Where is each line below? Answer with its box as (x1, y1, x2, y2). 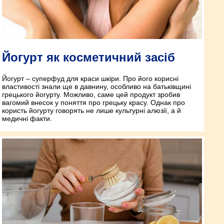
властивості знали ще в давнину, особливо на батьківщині (2, 82, 191, 91)
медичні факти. (2, 114, 52, 123)
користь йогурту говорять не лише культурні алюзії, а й (2, 106, 181, 115)
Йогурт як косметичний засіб (2, 50, 175, 64)
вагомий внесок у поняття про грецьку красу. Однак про (2, 98, 185, 107)
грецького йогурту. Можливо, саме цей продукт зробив (2, 90, 180, 99)
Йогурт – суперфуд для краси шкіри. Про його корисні (2, 74, 178, 83)
